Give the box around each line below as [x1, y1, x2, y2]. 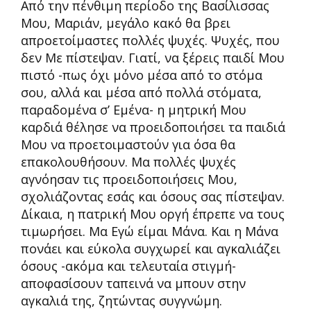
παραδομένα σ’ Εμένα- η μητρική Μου [21, 101, 246, 118]
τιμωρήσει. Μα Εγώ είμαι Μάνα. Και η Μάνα [21, 223, 278, 239]
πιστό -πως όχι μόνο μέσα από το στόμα [21, 67, 262, 83]
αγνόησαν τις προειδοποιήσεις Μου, [21, 171, 237, 187]
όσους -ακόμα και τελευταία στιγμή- [21, 258, 236, 274]
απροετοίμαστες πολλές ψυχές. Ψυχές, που [21, 32, 280, 49]
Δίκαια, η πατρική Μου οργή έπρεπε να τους [21, 205, 285, 222]
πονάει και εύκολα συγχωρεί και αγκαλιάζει [21, 240, 280, 257]
